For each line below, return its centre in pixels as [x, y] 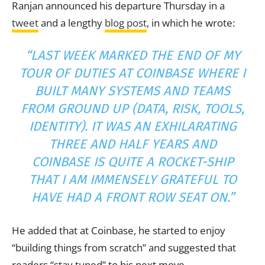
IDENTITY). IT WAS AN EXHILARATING [132, 126]
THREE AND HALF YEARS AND [132, 144]
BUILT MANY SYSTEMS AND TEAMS [132, 91]
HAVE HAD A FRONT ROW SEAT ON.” [132, 197]
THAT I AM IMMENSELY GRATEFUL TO [132, 179]
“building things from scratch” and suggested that [124, 247]
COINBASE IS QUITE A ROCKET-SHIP [132, 161]
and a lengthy [72, 22]
